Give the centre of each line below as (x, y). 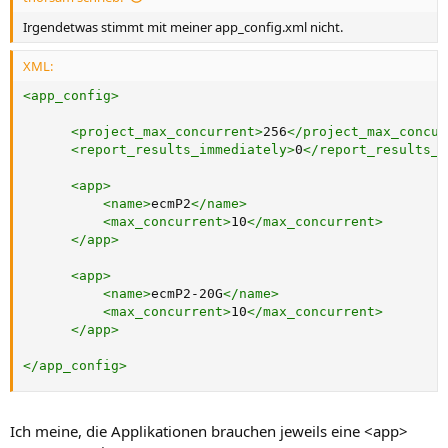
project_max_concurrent (167, 131)
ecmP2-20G (187, 293)
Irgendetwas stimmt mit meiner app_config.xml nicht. (183, 26)
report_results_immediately (183, 149)
